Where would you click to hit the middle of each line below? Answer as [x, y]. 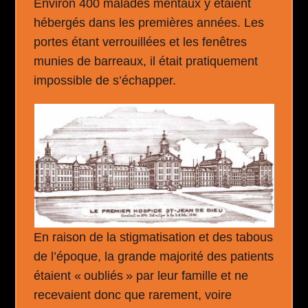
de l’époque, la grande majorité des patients [154, 256]
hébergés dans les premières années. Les [149, 23]
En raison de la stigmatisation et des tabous [154, 237]
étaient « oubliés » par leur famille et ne [141, 276]
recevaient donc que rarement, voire [133, 295]
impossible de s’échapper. [105, 80]
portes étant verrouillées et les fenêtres [141, 42]
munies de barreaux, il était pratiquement [146, 61]
